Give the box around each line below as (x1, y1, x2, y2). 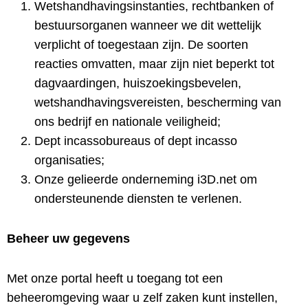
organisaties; (34, 153, 104, 167)
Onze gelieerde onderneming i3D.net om (34, 173, 257, 186)
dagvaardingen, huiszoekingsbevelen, (34, 76, 241, 90)
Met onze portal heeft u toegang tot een (7, 272, 223, 285)
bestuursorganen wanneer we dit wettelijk (34, 19, 261, 32)
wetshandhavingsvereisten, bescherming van (34, 96, 281, 109)
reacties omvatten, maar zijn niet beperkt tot (34, 57, 274, 71)
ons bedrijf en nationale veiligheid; (34, 115, 221, 129)
